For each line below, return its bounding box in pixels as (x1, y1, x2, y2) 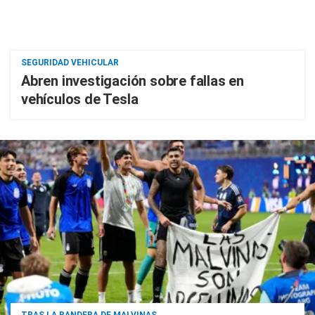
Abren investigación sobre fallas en (21, 72, 244, 89)
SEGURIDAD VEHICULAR (21, 58, 119, 67)
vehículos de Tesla (21, 91, 139, 108)
